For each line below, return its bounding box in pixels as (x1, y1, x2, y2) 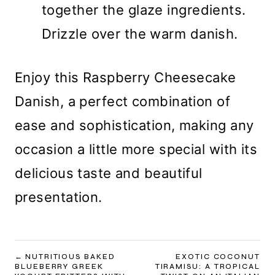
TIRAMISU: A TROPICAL (155, 262, 260, 271)
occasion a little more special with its (15, 141, 258, 158)
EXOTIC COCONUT (176, 252, 260, 261)
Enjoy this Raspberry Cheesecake (15, 69, 236, 86)
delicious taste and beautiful (15, 165, 203, 182)
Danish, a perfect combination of (15, 93, 231, 110)
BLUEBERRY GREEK (15, 262, 104, 271)
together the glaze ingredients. (42, 2, 246, 18)
